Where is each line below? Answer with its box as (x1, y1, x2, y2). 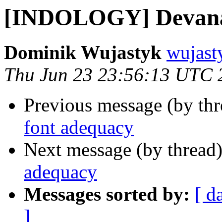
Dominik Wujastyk (4, 42, 162, 63)
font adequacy (24, 116, 134, 138)
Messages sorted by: (24, 183, 190, 205)
